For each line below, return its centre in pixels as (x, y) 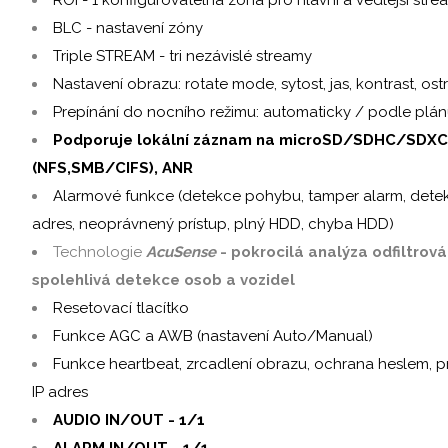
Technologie (97, 251)
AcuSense (181, 251)
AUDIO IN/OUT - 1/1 (129, 419)
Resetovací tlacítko (121, 307)
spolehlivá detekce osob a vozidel (163, 279)
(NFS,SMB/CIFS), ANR (112, 167)
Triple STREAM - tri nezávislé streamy (182, 55)
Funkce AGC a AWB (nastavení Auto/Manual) (213, 335)
